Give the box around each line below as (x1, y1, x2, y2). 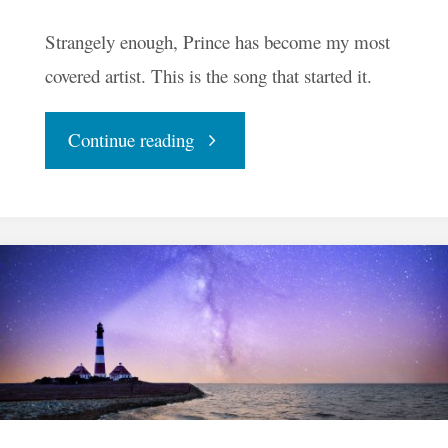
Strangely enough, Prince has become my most (44, 29, 390, 55)
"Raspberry (192, 126, 278, 152)
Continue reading (67, 127, 194, 153)
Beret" (192, 182, 240, 208)
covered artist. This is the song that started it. (44, 63, 372, 89)
